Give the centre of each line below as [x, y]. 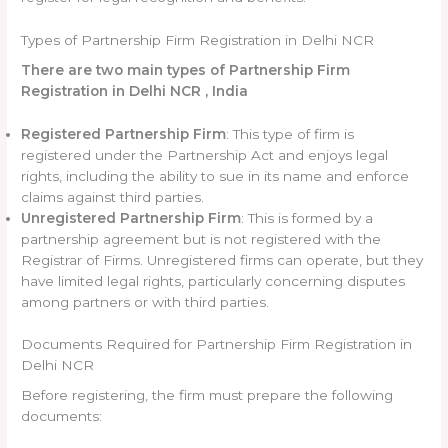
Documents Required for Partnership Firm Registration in [217, 343]
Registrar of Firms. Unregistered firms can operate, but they [222, 260]
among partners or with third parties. [145, 302]
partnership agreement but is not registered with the [201, 239]
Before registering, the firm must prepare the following [207, 395]
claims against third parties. [113, 197]
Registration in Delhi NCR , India [135, 91]
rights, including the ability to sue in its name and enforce [215, 176]
